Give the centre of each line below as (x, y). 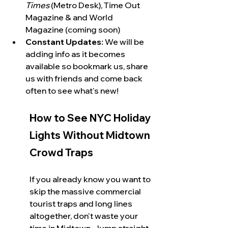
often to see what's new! (72, 91)
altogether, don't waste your (84, 216)
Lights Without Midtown (91, 135)
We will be (124, 42)
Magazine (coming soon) (73, 30)
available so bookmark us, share (88, 66)
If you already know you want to (91, 179)
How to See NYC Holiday (91, 118)
